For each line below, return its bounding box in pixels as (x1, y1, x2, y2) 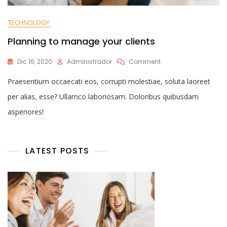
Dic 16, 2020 (17, 57, 52, 66)
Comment (129, 57, 161, 66)
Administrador (67, 57, 112, 66)
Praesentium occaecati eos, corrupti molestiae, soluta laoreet (8, 77, 210, 87)
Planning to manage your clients (8, 35, 155, 48)
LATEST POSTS (25, 145, 90, 157)
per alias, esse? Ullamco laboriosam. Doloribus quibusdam (8, 92, 199, 102)
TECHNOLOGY (8, 18, 50, 27)
